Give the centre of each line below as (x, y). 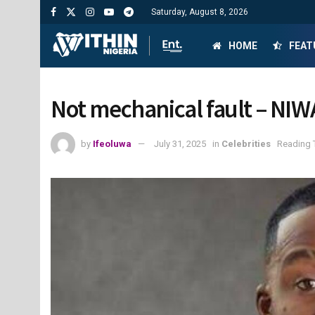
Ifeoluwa (112, 143)
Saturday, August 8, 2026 (200, 12)
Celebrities (246, 143)
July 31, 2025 (180, 143)
